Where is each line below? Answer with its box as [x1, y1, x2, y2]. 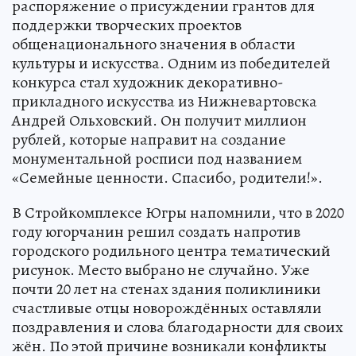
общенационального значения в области [12, 33, 296, 55]
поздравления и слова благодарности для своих [12, 315, 343, 338]
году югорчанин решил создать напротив [12, 220, 300, 242]
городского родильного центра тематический [12, 239, 331, 261]
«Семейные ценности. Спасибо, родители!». [12, 166, 323, 188]
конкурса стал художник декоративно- [12, 71, 284, 93]
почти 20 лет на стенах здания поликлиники [12, 277, 321, 300]
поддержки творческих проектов [12, 14, 242, 36]
